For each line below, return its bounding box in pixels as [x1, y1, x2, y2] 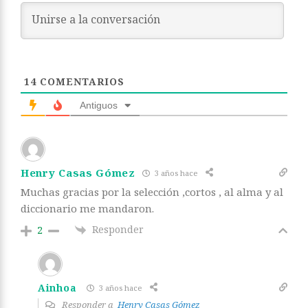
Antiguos [80, 100, 118, 111]
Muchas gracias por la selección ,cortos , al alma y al [21, 185, 283, 199]
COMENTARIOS [36, 75, 124, 89]
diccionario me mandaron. [21, 201, 154, 216]
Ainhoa [38, 280, 77, 294]
